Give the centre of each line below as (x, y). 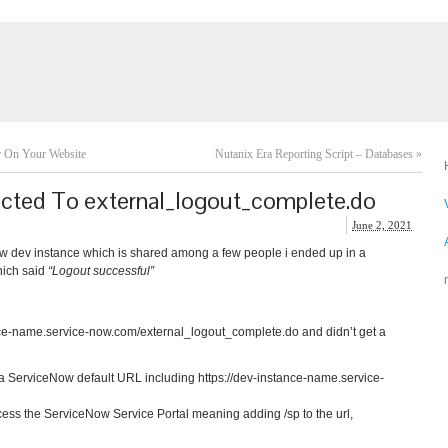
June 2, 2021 (382, 225)
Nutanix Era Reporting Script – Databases (314, 154)
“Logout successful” (101, 271)
